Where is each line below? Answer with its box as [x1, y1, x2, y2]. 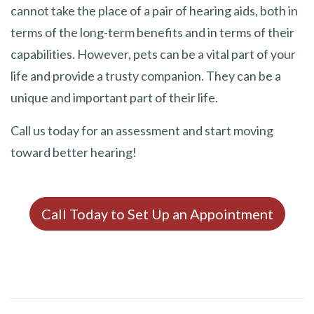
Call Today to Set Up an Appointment [41, 205, 273, 222]
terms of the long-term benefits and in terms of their [11, 24, 294, 40]
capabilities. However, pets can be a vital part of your [11, 46, 296, 62]
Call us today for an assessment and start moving [11, 122, 273, 138]
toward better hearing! [11, 144, 137, 160]
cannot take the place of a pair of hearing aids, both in [11, 2, 298, 18]
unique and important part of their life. [11, 89, 218, 105]
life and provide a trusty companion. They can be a [11, 67, 281, 83]
